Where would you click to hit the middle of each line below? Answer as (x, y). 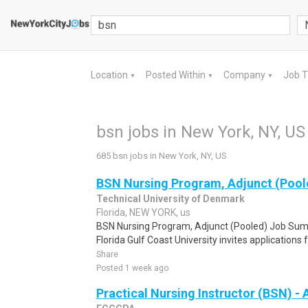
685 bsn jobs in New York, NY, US (162, 156)
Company (245, 75)
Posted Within (177, 75)
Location (110, 75)
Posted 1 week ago (132, 268)
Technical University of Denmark (170, 199)
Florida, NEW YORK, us (143, 212)
